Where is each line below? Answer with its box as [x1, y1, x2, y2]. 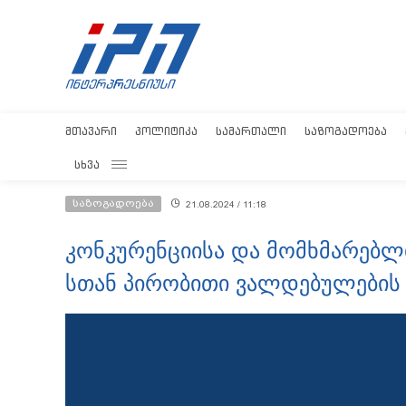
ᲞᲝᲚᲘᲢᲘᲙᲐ [135, 124, 198, 138]
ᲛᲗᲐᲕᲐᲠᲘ [65, 124, 117, 138]
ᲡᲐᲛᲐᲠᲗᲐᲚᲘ [216, 124, 286, 138]
